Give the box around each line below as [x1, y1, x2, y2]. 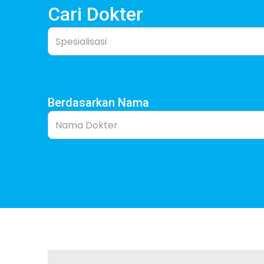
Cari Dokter [47, 3, 143, 26]
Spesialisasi [55, 34, 107, 48]
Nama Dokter [55, 118, 118, 132]
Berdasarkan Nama [47, 95, 149, 110]
